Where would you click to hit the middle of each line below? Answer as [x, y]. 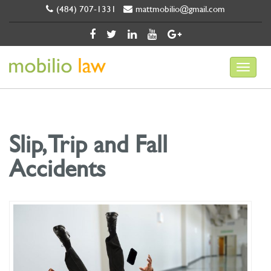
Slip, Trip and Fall [88, 143]
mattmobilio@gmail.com [180, 9]
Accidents [57, 167]
